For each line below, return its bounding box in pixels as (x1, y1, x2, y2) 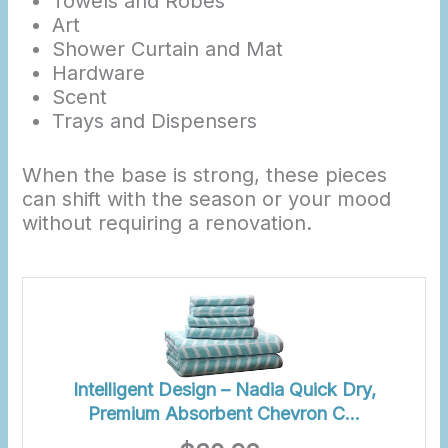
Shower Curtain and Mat (51, 36, 283, 61)
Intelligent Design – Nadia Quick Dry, (72, 379, 376, 401)
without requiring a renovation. (22, 210, 313, 235)
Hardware (51, 60, 145, 85)
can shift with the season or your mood (22, 186, 392, 211)
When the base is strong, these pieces (22, 162, 388, 187)
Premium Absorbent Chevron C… (88, 403, 360, 425)
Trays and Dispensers (51, 108, 257, 133)
